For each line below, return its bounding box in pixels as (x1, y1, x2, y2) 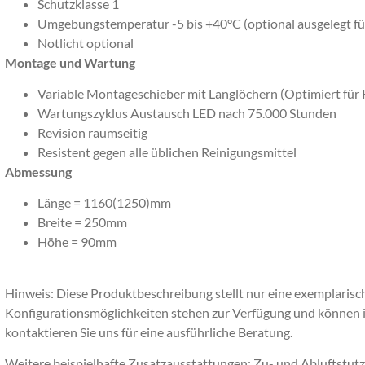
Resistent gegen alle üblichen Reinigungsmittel (37, 143, 299, 160)
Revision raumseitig (37, 124, 150, 140)
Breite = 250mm (37, 214, 127, 231)
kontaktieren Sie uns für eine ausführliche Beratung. (5, 323, 292, 340)
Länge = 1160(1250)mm (37, 195, 174, 211)
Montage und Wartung (5, 54, 138, 70)
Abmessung (5, 163, 72, 179)
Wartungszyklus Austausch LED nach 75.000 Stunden (37, 104, 339, 121)
